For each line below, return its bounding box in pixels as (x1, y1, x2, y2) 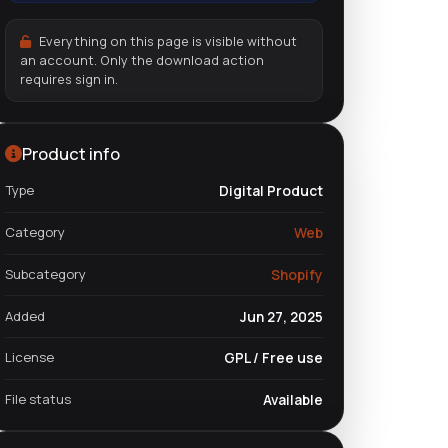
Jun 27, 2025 (240, 306, 323, 326)
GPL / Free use (224, 348, 323, 368)
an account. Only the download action (19, 50, 264, 69)
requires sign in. (19, 69, 118, 88)
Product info (22, 141, 120, 165)
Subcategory (5, 264, 86, 283)
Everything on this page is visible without (36, 31, 298, 50)
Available (263, 390, 323, 410)
